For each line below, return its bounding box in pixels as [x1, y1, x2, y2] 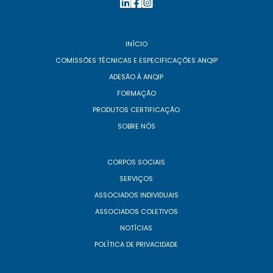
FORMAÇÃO [116, 88, 156, 98]
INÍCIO [125, 39, 147, 49]
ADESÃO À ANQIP [109, 72, 164, 82]
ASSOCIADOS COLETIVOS [94, 207, 178, 216]
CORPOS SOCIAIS [107, 157, 166, 167]
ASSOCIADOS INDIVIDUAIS [94, 190, 179, 200]
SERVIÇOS [119, 174, 154, 183]
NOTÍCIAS [120, 223, 153, 233]
